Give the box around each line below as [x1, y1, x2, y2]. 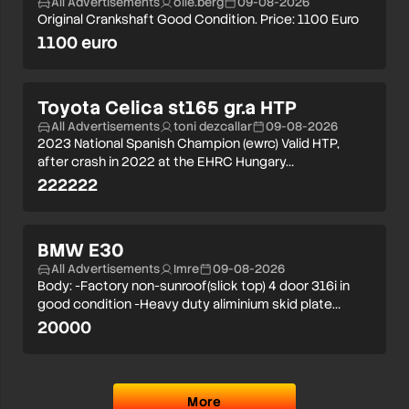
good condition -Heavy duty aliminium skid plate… [37, 296, 341, 313]
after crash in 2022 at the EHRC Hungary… [37, 153, 294, 171]
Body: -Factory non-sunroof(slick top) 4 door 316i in [37, 278, 350, 295]
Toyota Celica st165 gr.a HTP [37, 96, 297, 121]
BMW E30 [37, 238, 124, 263]
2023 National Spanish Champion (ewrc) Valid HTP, [37, 135, 340, 152]
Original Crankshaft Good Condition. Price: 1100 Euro [37, 11, 359, 28]
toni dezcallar [173, 119, 252, 135]
